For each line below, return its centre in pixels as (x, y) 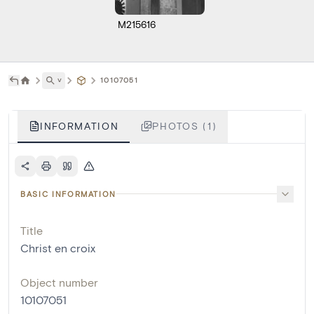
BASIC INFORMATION (69, 193)
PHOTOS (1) (185, 125)
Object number (59, 282)
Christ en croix (58, 247)
